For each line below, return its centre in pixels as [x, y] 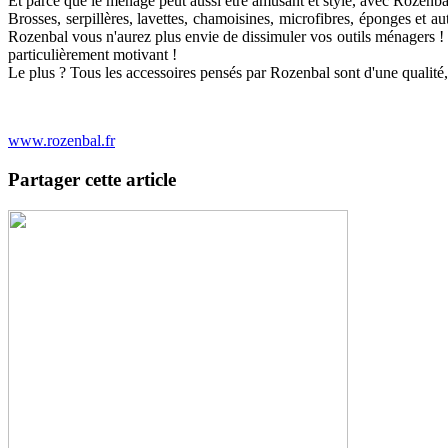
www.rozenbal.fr [61, 141]
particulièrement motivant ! [92, 55]
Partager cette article [92, 179]
